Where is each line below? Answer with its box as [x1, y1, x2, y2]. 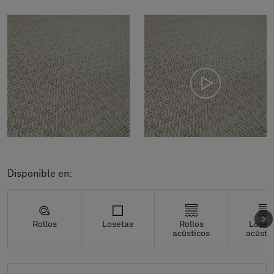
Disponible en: [7, 169, 72, 179]
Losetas [102, 220, 133, 229]
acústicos [172, 229, 210, 238]
